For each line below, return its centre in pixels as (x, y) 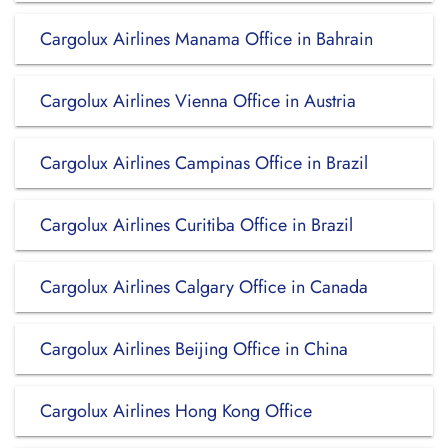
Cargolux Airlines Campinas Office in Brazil (204, 163)
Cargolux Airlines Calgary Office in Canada (204, 287)
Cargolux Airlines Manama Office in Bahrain (206, 39)
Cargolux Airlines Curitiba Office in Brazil (196, 225)
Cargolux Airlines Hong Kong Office (176, 411)
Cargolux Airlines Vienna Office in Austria (198, 101)
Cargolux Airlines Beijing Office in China (194, 349)
